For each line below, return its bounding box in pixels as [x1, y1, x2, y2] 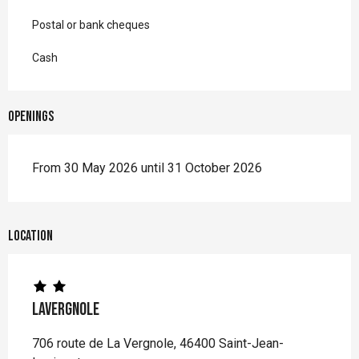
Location [8, 228, 53, 245]
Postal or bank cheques [32, 18, 150, 32]
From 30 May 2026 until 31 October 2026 [32, 160, 262, 176]
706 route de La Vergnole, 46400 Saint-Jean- [32, 336, 284, 352]
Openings [8, 108, 54, 126]
